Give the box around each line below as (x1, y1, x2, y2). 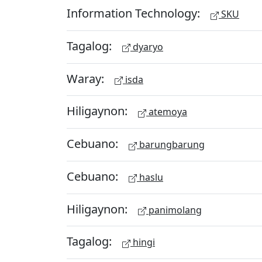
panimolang (146, 203, 202, 216)
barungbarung (137, 138, 205, 151)
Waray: (67, 70, 107, 87)
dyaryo (130, 40, 163, 53)
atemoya (146, 105, 187, 119)
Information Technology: (67, 5, 203, 21)
